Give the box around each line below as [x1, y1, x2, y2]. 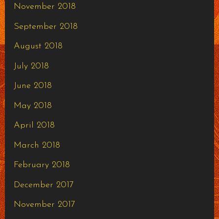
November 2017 [13, 200, 75, 210]
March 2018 [13, 140, 60, 150]
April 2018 [13, 121, 55, 131]
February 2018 [13, 160, 70, 170]
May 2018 [13, 101, 52, 110]
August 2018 [13, 42, 63, 51]
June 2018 [13, 81, 52, 91]
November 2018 [13, 2, 76, 12]
